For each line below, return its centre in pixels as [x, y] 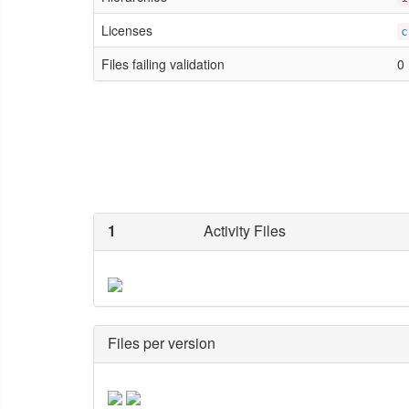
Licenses [127, 30]
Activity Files [244, 231]
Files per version [162, 343]
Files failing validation [163, 64]
